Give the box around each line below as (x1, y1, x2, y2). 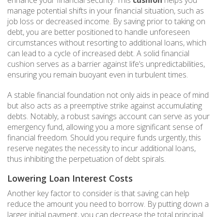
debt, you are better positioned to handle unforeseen (7, 26, 190, 37)
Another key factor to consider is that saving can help (7, 187, 189, 199)
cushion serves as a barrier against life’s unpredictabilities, (7, 58, 205, 69)
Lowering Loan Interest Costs (7, 172, 133, 184)
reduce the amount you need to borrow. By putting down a (7, 198, 209, 209)
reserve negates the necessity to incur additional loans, (7, 142, 196, 154)
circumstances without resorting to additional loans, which (7, 37, 206, 48)
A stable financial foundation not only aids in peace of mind (7, 89, 209, 100)
